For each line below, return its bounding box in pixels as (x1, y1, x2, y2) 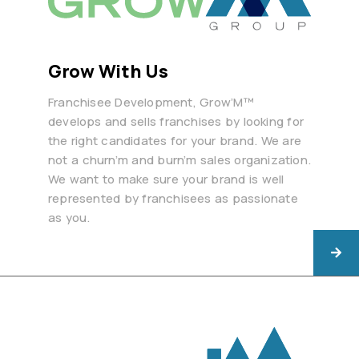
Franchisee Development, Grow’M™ (48, 93, 255, 111)
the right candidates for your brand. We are (48, 131, 301, 149)
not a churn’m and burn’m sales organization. (48, 151, 312, 168)
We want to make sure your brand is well (48, 170, 284, 188)
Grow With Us (48, 58, 168, 83)
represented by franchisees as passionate (48, 189, 298, 207)
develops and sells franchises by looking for (48, 112, 304, 130)
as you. (48, 208, 91, 226)
